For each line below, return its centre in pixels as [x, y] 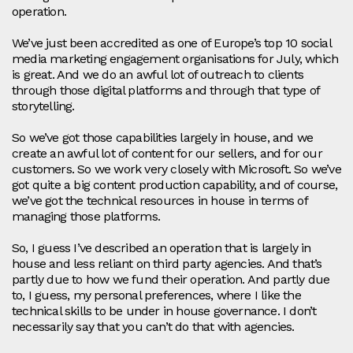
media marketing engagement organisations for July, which [175, 59]
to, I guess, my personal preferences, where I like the [156, 295]
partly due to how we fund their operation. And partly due [171, 280]
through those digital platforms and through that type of [166, 91]
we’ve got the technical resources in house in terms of [160, 201]
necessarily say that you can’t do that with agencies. [153, 327]
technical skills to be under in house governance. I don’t [164, 311]
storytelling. [43, 106]
